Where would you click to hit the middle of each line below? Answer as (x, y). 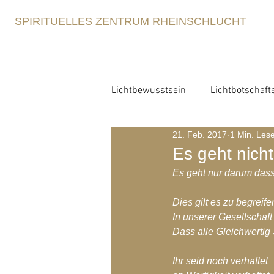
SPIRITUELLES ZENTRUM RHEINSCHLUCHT (131, 21)
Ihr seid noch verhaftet (220, 261)
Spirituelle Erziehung (180, 188)
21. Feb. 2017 (200, 134)
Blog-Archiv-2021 (173, 237)
